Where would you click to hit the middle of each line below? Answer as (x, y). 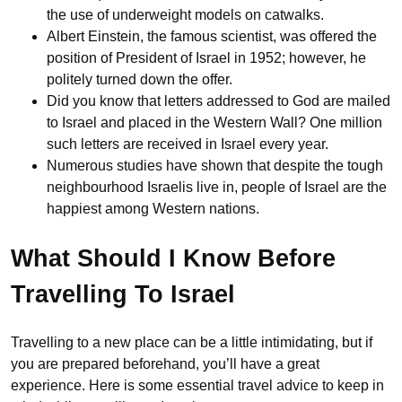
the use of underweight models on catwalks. (185, 15)
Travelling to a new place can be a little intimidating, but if (192, 343)
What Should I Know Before (173, 258)
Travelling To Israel (123, 294)
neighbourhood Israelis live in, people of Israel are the (217, 188)
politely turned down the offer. (140, 80)
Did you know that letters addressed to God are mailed (218, 101)
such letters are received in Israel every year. (188, 144)
